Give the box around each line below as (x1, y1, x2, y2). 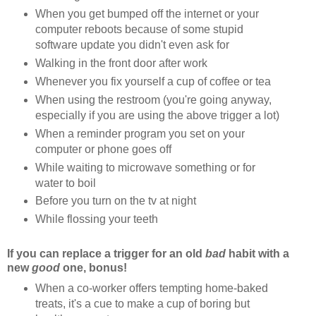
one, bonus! (60, 262, 130, 274)
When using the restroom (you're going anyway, (35, 93, 272, 106)
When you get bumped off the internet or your (35, 7, 259, 20)
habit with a (226, 248, 289, 260)
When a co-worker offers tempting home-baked (35, 282, 268, 295)
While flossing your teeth (35, 213, 158, 226)
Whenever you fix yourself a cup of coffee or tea (35, 75, 271, 87)
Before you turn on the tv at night (35, 195, 196, 207)
